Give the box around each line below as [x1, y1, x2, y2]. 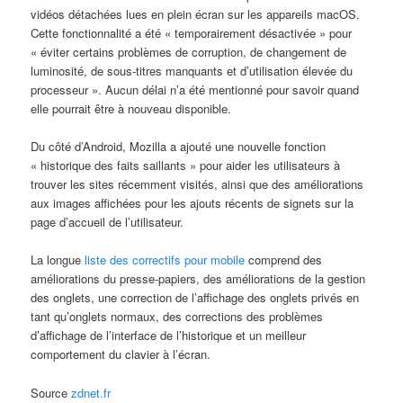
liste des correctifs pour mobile [85, 251, 246, 269]
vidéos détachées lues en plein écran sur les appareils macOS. [31, 5, 361, 23]
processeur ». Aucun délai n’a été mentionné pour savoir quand [31, 81, 360, 99]
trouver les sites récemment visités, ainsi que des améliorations [31, 175, 364, 193]
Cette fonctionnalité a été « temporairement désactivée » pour [31, 24, 353, 42]
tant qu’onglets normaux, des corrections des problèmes [31, 308, 324, 326]
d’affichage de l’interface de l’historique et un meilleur [31, 327, 307, 345]
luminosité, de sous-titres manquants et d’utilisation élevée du [31, 62, 354, 80]
